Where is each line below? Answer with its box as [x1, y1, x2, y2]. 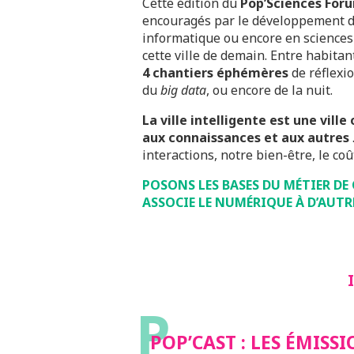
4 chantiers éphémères [142, 64, 288, 81]
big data [160, 81, 206, 99]
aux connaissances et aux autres [142, 129, 352, 146]
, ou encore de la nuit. [206, 81, 333, 99]
